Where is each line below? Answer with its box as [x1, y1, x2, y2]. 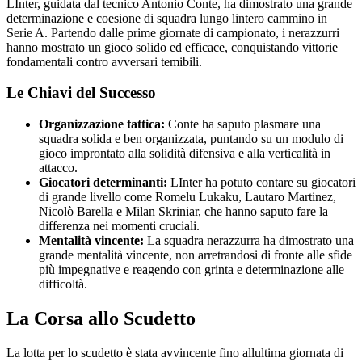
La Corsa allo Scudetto [6, 308, 196, 330]
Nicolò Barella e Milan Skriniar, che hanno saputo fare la [39, 204, 328, 219]
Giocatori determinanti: [39, 175, 167, 190]
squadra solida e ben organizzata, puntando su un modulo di [39, 132, 343, 146]
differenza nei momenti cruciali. [39, 219, 200, 234]
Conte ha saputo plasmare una [165, 117, 321, 132]
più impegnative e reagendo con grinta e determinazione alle [39, 263, 344, 277]
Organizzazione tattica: [39, 117, 165, 132]
